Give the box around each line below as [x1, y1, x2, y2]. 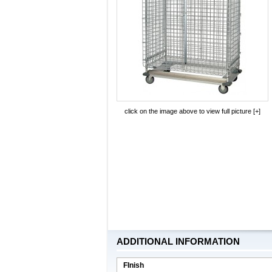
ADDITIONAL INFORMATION [116, 236, 240, 246]
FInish [123, 261, 144, 270]
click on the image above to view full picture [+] [124, 107, 260, 115]
